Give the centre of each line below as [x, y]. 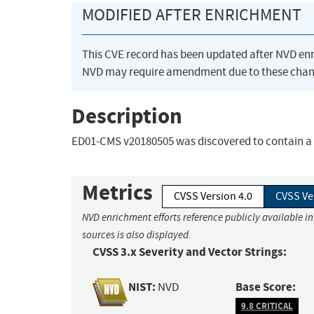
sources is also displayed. [137, 235]
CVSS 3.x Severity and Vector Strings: [190, 252]
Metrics [117, 193]
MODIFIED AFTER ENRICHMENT [192, 15]
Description [127, 116]
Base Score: [266, 287]
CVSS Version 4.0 [213, 197]
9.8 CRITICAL [267, 306]
